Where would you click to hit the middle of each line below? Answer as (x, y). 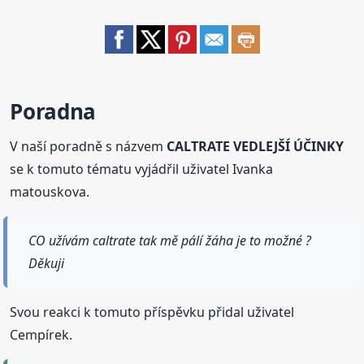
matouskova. (50, 192)
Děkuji (47, 264)
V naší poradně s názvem (89, 147)
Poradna (53, 112)
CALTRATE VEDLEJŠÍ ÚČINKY (256, 147)
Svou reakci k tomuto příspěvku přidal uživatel (152, 312)
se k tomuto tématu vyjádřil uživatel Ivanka (142, 169)
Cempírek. (41, 335)
